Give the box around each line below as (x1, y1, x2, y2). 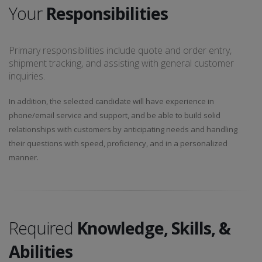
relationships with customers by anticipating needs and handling (9, 124, 237, 135)
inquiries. (9, 70, 45, 82)
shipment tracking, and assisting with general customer (9, 57, 234, 70)
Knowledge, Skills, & (77, 216, 230, 239)
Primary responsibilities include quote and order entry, (9, 44, 232, 57)
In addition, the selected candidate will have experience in (9, 96, 214, 106)
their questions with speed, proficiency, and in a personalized (9, 138, 227, 149)
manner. (9, 152, 39, 163)
